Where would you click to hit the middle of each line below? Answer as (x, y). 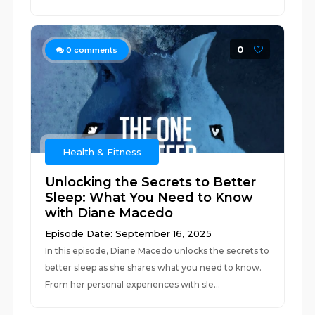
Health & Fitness (102, 152)
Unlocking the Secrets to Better (151, 182)
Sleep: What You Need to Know (149, 198)
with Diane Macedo (109, 213)
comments (95, 50)
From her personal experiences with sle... (133, 284)
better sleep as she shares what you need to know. (154, 268)
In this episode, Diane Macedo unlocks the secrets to (157, 251)
